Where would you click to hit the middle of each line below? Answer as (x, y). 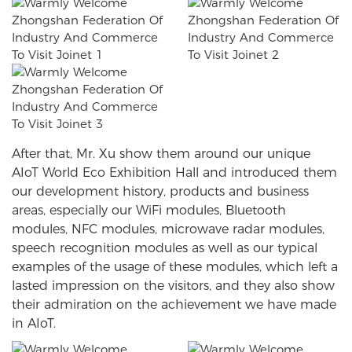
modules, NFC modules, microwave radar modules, (168, 229)
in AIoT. (34, 324)
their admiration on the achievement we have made (174, 305)
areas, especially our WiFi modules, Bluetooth (149, 211)
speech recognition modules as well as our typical (165, 248)
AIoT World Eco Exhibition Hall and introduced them (174, 173)
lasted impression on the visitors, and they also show (173, 286)
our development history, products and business (160, 192)
